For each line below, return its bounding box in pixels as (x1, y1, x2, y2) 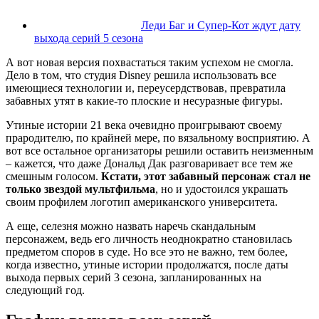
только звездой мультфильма (6, 182, 155, 195)
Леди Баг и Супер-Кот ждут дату (141, 19, 300, 31)
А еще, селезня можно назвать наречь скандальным (6, 219, 256, 232)
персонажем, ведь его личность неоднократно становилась (6, 232, 292, 245)
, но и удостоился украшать (155, 182, 288, 195)
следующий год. (6, 283, 85, 296)
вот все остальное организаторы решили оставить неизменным (6, 144, 313, 157)
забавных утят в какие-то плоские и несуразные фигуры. (6, 94, 283, 107)
